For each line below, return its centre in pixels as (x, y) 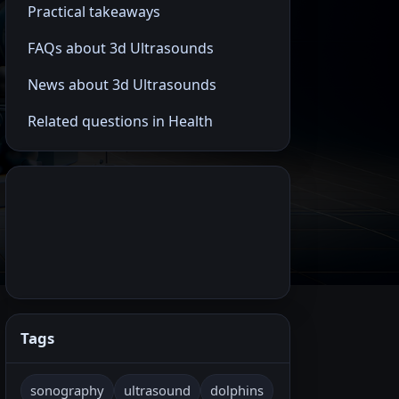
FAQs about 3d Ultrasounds (121, 48)
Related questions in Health (120, 121)
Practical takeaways (94, 12)
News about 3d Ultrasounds (122, 85)
